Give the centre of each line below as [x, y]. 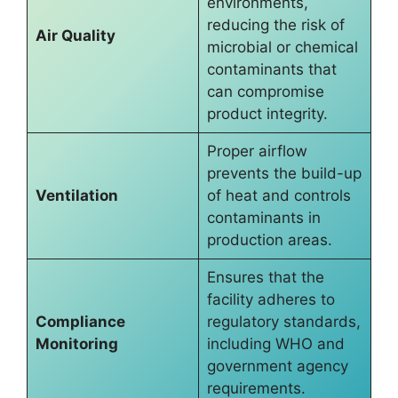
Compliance [80, 322]
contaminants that [271, 70]
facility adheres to [271, 300]
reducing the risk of [275, 25]
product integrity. [267, 114]
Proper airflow [257, 151]
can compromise [265, 92]
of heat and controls [279, 196]
